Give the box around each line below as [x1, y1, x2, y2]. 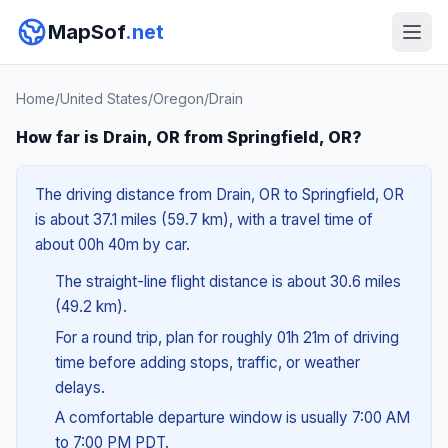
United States [60, 90, 148, 107]
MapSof [48, 20, 125, 44]
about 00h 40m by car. [35, 235, 190, 254]
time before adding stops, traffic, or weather [54, 352, 360, 372]
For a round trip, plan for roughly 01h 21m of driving [54, 327, 399, 347]
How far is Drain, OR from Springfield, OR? [16, 127, 362, 147]
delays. [54, 377, 105, 397]
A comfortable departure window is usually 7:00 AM [54, 408, 410, 428]
